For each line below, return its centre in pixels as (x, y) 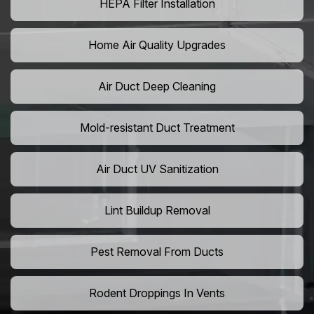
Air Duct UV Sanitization (157, 169)
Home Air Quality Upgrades (157, 45)
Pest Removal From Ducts (157, 252)
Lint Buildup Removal (157, 211)
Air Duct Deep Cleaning (157, 87)
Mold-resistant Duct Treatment (157, 128)
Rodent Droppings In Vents (157, 293)
